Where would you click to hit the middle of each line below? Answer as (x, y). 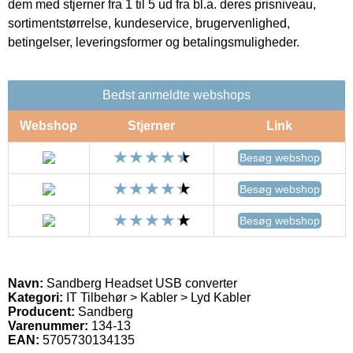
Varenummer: (48, 325)
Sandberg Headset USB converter (140, 283)
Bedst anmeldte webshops (176, 95)
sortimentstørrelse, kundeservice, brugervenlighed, (149, 23)
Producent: (41, 311)
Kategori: (35, 297)
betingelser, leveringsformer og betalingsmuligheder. (154, 42)
